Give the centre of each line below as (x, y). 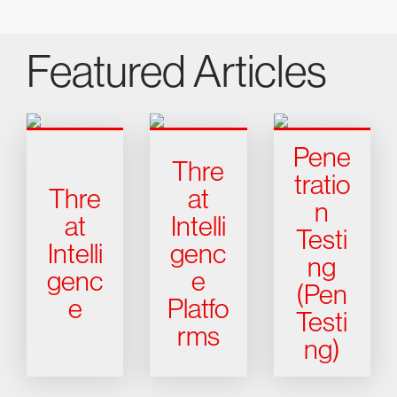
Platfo (198, 308)
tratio (322, 185)
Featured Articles (177, 72)
